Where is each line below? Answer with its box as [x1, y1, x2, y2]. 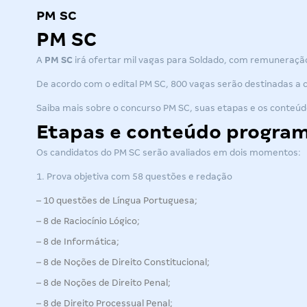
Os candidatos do [36, 147, 114, 158]
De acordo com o [36, 79, 112, 89]
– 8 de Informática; [36, 236, 119, 247]
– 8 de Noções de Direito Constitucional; [36, 257, 210, 267]
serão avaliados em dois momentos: [140, 147, 301, 158]
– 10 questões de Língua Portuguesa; [36, 195, 197, 206]
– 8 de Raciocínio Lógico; [36, 216, 140, 226]
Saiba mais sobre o [36, 103, 121, 113]
